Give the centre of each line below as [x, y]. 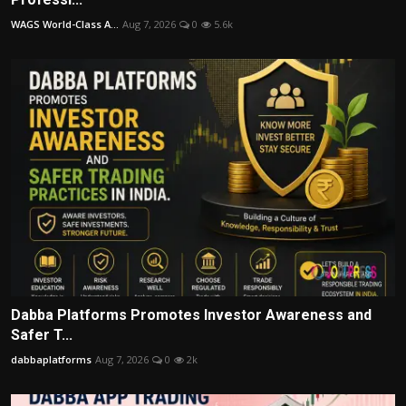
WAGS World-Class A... [65, 24]
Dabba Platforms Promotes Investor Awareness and [191, 315]
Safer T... [42, 335]
